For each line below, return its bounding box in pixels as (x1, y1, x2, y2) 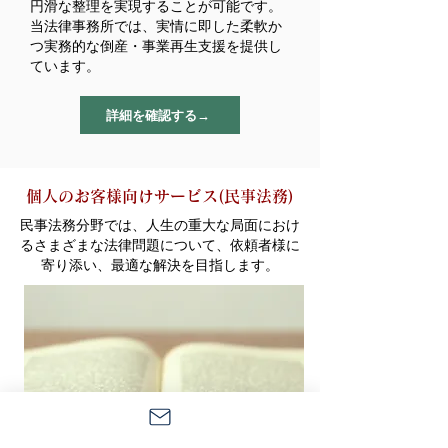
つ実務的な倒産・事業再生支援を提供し (30, 36, 282, 55)
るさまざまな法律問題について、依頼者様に (20, 235, 300, 254)
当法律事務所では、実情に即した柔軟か (30, 16, 282, 35)
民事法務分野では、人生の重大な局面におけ (20, 215, 300, 234)
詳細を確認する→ (106, 105, 210, 124)
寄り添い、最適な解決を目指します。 (41, 255, 279, 274)
